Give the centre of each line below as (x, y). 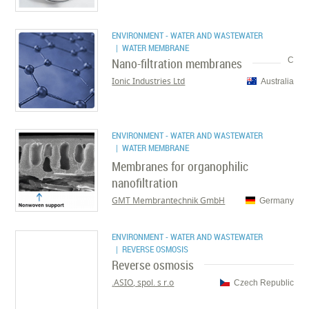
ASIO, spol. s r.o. (144, 282)
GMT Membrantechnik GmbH (169, 200)
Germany (276, 200)
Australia (277, 81)
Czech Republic (263, 282)
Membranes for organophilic (180, 166)
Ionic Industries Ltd (149, 81)
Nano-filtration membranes (177, 63)
